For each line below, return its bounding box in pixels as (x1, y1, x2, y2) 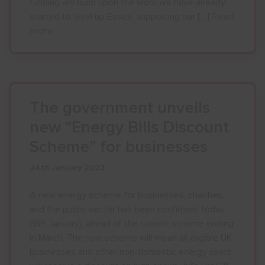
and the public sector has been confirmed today (30, 203, 225, 215)
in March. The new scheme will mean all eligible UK (30, 232, 232, 244)
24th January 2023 (30, 163, 105, 173)
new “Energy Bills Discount (30, 117, 229, 137)
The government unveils (30, 98, 210, 118)
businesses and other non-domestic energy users (30, 246, 232, 258)
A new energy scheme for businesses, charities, (30, 189, 224, 201)
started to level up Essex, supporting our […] (30, 11, 212, 22)
